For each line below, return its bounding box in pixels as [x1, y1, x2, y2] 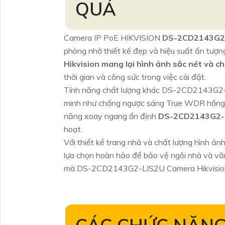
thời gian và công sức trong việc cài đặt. [64, 72, 206, 82]
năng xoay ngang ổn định [64, 111, 158, 121]
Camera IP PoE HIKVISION [64, 33, 162, 43]
